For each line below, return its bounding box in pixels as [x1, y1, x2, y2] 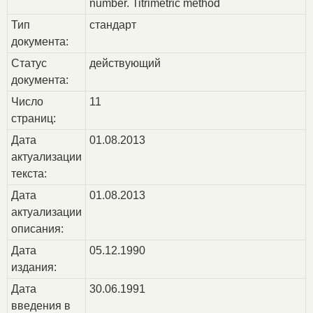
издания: [10, 261, 57, 274]
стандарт [89, 19, 136, 31]
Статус [10, 57, 47, 70]
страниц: [10, 112, 56, 125]
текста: [10, 168, 47, 180]
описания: [10, 223, 64, 235]
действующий [89, 57, 161, 70]
